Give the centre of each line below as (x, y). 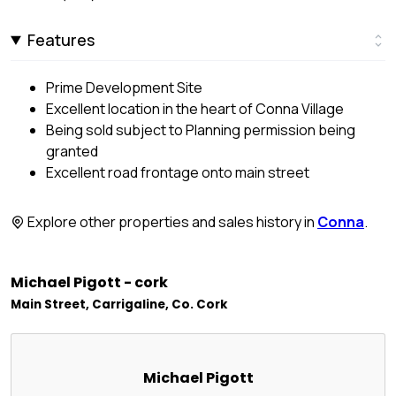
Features (61, 39)
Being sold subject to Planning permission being (201, 129)
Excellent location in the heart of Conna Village (195, 108)
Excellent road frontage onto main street (178, 172)
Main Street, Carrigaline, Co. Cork (119, 305)
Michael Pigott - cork (89, 283)
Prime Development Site (124, 87)
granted (72, 151)
